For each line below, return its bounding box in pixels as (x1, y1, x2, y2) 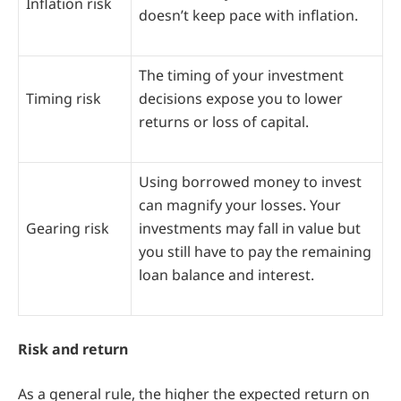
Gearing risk (26, 218, 109, 239)
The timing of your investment (139, 65, 344, 86)
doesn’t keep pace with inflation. (139, 5, 362, 26)
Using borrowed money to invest (139, 172, 362, 192)
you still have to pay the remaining (139, 242, 371, 262)
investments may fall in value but (139, 218, 361, 239)
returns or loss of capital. (139, 112, 309, 132)
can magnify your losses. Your (139, 195, 341, 216)
